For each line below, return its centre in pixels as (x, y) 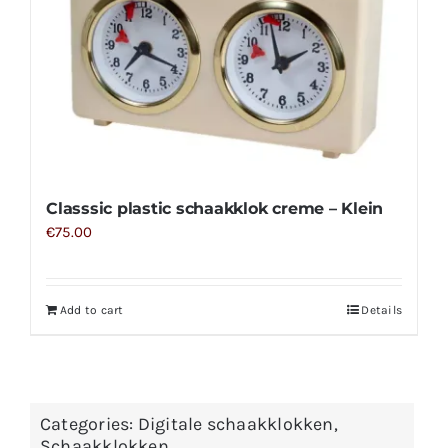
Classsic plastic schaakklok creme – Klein (214, 209)
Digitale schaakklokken (235, 424)
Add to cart (91, 310)
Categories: (88, 424)
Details (382, 310)
